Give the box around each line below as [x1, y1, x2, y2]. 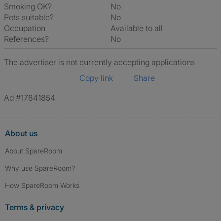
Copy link [79, 73, 113, 83]
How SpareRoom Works [5, 181, 79, 189]
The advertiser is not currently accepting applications [4, 57, 195, 67]
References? [4, 34, 49, 44]
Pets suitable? [4, 12, 54, 22]
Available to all [115, 23, 163, 33]
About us [5, 128, 37, 138]
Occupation [4, 23, 45, 33]
